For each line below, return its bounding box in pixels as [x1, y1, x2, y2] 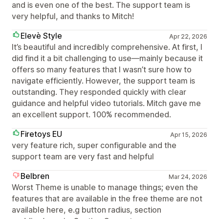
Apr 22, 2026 [169, 33, 207, 40]
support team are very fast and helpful [12, 152, 154, 161]
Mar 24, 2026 [168, 173, 207, 180]
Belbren [21, 171, 49, 181]
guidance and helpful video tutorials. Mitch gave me [12, 98, 201, 108]
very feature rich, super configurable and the [12, 140, 176, 150]
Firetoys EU [21, 129, 62, 139]
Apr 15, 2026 [170, 131, 207, 138]
